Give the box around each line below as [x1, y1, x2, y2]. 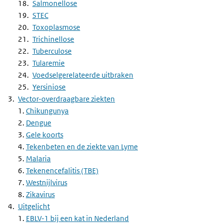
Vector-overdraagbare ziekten [18, 94, 115, 104]
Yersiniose [32, 82, 66, 92]
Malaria [26, 154, 51, 163]
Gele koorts [26, 130, 63, 139]
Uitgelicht [18, 202, 50, 211]
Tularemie [32, 58, 65, 68]
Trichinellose [32, 34, 74, 44]
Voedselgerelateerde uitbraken [32, 70, 133, 80]
